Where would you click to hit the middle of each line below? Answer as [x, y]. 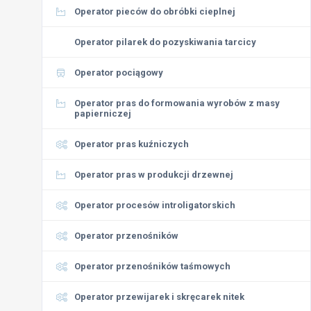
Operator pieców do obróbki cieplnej [155, 11]
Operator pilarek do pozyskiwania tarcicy [165, 42]
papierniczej [103, 114]
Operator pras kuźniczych [132, 144]
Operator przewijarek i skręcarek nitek [159, 297]
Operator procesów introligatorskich [155, 205]
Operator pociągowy [119, 73]
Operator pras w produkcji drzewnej [154, 175]
